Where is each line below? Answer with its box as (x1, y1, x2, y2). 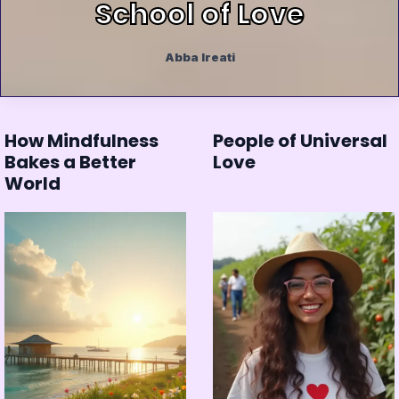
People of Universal (213, 127, 387, 153)
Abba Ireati (164, 49, 235, 64)
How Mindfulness (4, 127, 159, 153)
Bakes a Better (4, 149, 136, 175)
